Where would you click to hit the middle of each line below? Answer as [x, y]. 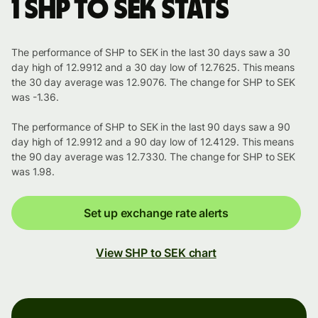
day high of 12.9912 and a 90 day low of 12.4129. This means [153, 142]
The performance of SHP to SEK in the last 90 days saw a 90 [151, 127]
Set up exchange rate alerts [156, 213]
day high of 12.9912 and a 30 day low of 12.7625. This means [153, 67]
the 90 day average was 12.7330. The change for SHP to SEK [154, 157]
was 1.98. [33, 172]
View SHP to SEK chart [156, 253]
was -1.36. [35, 97]
